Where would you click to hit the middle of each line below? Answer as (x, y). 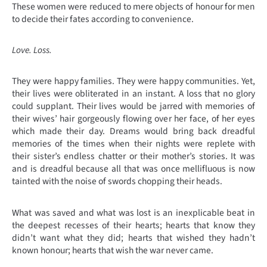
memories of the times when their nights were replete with (133, 144)
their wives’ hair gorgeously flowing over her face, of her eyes (133, 119)
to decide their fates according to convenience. (103, 19)
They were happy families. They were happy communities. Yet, (133, 81)
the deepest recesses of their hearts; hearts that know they (133, 225)
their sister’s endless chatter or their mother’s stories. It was (133, 156)
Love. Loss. (32, 50)
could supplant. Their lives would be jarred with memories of (133, 106)
